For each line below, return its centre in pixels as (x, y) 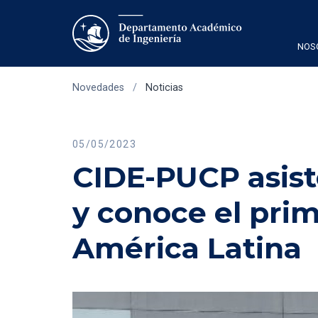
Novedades (98, 88)
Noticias (164, 88)
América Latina (187, 248)
